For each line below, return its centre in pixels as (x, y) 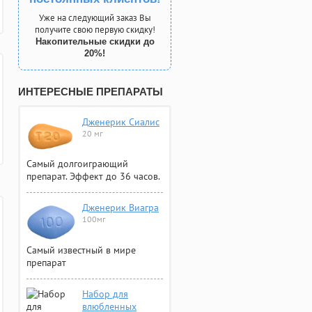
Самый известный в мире (81, 250)
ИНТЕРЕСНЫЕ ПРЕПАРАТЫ (91, 92)
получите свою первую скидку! (95, 30)
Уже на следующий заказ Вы (95, 18)
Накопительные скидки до (95, 41)
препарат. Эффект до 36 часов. (93, 177)
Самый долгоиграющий (77, 164)
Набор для (105, 294)
